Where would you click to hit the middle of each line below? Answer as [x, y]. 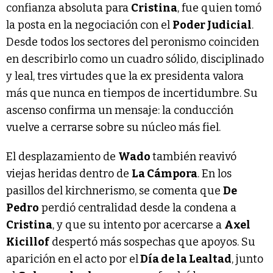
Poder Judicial [212, 25]
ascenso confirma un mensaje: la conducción [120, 110]
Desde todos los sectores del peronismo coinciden [133, 42]
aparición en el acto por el [72, 259]
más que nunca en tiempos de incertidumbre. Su [132, 93]
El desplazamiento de [62, 156]
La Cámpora [165, 173]
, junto [247, 259]
